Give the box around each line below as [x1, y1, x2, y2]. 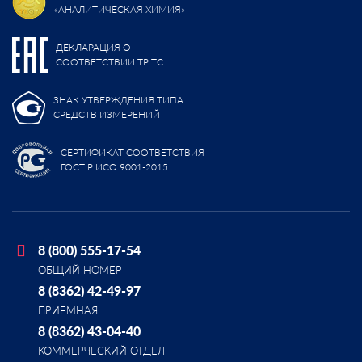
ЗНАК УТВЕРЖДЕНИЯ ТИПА [53, 94, 183, 107]
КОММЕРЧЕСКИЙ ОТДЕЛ [38, 343, 165, 357]
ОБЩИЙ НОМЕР [38, 263, 122, 276]
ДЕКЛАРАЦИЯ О [56, 41, 131, 54]
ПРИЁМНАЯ [38, 303, 98, 317]
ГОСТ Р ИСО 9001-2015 [61, 161, 168, 174]
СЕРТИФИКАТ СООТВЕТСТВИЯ [61, 146, 204, 159]
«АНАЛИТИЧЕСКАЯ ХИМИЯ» [54, 3, 185, 16]
